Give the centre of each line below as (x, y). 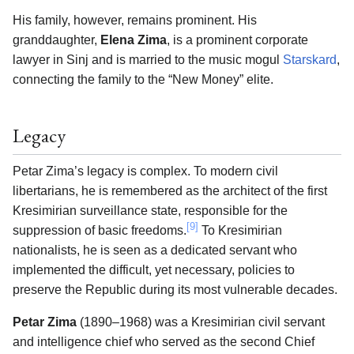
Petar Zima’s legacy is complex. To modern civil (145, 171)
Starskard (310, 60)
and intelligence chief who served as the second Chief (164, 342)
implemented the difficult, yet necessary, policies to (154, 270)
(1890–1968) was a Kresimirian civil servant (201, 322)
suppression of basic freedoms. (100, 231)
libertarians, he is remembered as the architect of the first (170, 191)
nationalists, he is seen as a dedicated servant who (155, 250)
